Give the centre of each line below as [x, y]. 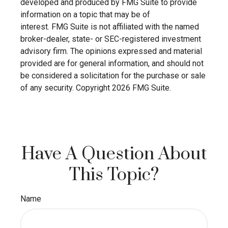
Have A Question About [114, 154]
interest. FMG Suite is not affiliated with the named [110, 26]
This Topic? [114, 175]
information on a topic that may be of [85, 14]
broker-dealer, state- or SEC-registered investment [111, 39]
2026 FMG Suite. [141, 88]
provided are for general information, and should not [112, 63]
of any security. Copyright [66, 88]
